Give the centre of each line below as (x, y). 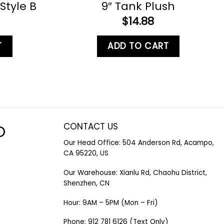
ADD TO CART (138, 46)
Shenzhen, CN (86, 183)
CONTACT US (91, 126)
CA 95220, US (86, 153)
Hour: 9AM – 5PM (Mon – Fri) (111, 202)
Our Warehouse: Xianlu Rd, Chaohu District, (135, 173)
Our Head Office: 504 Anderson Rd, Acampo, (139, 143)
